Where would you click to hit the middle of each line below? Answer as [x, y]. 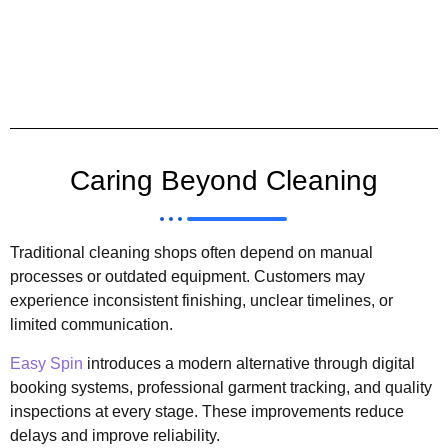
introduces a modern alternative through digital [249, 363]
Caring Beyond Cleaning [224, 181]
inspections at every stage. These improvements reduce [207, 411]
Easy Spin [46, 363]
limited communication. [91, 325]
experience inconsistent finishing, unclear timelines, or [201, 301]
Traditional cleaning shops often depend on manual [191, 253]
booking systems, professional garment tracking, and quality [221, 387]
